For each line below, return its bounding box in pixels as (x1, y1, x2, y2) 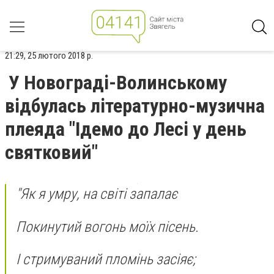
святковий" (5, 141, 98, 164)
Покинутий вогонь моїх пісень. (16, 218, 199, 235)
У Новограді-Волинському (9, 71, 227, 94)
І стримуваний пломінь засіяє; (16, 251, 195, 268)
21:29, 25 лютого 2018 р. (5, 50, 93, 61)
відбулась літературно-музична (5, 94, 265, 117)
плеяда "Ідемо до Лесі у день (5, 117, 246, 141)
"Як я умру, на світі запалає (16, 185, 177, 202)
